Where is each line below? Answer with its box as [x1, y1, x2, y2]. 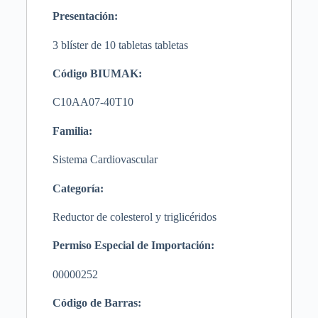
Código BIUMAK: [52, 67, 142, 80]
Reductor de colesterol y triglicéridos [52, 210, 216, 223]
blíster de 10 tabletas [60, 38, 152, 51]
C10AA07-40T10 [52, 96, 133, 109]
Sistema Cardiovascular [52, 153, 158, 166]
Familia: [52, 124, 92, 137]
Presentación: [52, 10, 118, 23]
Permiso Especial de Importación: [52, 239, 214, 252]
